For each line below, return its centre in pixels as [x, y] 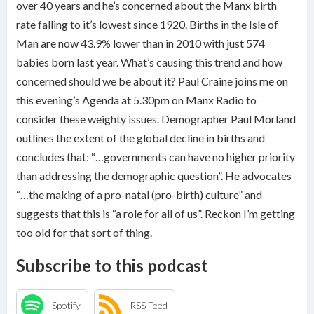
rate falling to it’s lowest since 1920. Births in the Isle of [148, 24]
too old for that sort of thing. [84, 232]
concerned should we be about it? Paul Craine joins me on [152, 81]
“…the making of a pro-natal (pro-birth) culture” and [139, 194]
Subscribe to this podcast [112, 265]
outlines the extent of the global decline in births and [141, 137]
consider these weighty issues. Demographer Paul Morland [156, 118]
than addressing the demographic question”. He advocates [154, 175]
